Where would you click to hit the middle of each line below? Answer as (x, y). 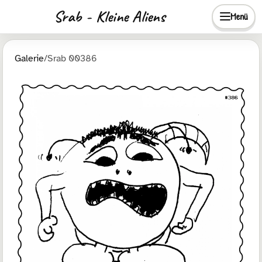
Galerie (29, 58)
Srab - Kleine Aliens (109, 16)
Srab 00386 (72, 58)
